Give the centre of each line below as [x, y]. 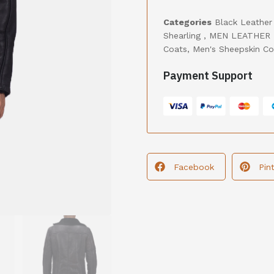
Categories [187, 22]
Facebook [194, 167]
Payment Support [208, 76]
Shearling [183, 35]
